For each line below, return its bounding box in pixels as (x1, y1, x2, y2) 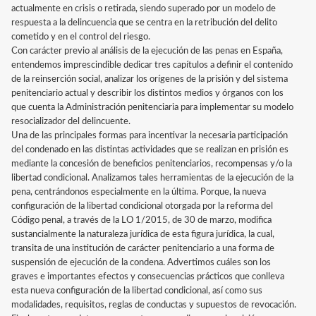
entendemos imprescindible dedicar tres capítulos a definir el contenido (11, 61, 293, 71)
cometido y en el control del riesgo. (11, 32, 150, 42)
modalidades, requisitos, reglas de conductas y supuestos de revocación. (11, 300, 296, 310)
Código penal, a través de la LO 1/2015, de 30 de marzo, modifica (11, 216, 272, 226)
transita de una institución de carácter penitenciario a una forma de (11, 244, 274, 254)
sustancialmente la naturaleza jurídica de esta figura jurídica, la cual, (11, 230, 274, 240)
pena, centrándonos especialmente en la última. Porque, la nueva (11, 188, 266, 197)
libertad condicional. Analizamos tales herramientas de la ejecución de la (11, 174, 293, 183)
